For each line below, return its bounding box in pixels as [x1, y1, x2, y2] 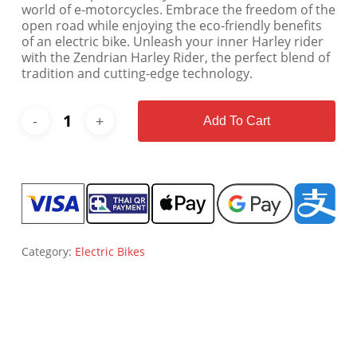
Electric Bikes [74, 243, 145, 259]
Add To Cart [202, 113, 270, 127]
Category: [21, 243, 75, 259]
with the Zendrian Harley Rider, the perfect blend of [21, 48, 330, 66]
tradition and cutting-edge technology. [21, 64, 253, 82]
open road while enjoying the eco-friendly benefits [21, 16, 322, 34]
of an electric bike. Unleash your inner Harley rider [21, 32, 324, 50]
